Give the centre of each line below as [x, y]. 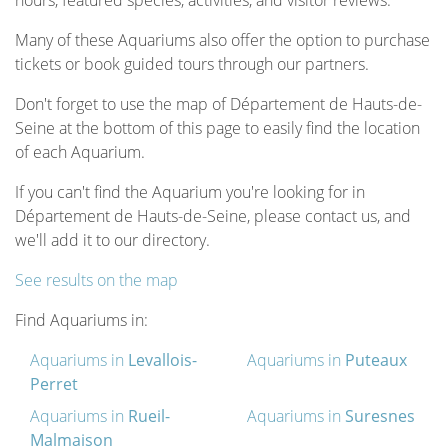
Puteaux [375, 360]
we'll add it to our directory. [112, 240]
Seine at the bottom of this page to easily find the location [217, 128]
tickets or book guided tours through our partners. [192, 64]
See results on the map [96, 280]
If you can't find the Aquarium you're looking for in [190, 192]
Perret [54, 384]
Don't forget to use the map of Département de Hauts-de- [218, 104]
